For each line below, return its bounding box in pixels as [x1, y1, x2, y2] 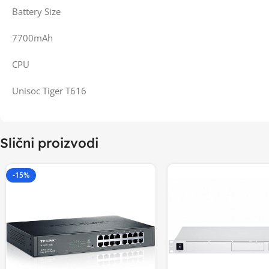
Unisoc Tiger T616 [12, 85, 86, 97]
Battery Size [12, 5, 61, 17]
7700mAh [12, 32, 53, 44]
